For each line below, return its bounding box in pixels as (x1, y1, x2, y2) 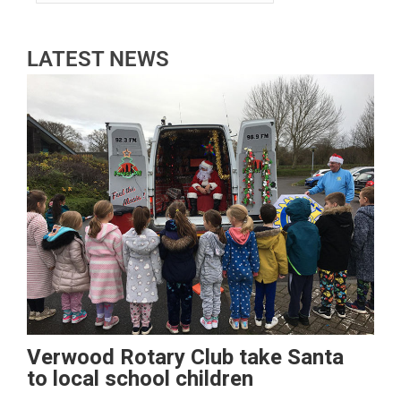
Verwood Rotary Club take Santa (27, 341, 344, 373)
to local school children (27, 363, 253, 395)
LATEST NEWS (27, 46, 169, 72)
